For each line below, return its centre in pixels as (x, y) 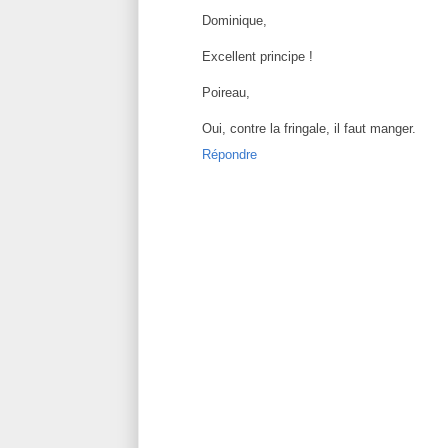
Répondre (229, 155)
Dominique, (234, 21)
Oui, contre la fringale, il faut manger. (309, 129)
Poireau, (226, 93)
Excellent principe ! (257, 57)
